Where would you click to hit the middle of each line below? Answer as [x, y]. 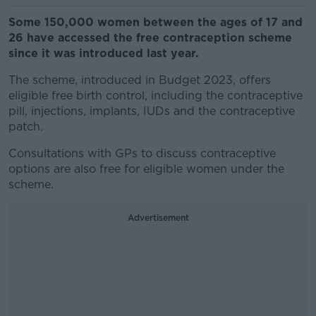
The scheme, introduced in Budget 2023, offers [140, 80]
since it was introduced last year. [105, 53]
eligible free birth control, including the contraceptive [156, 96]
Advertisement [158, 218]
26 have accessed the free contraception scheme [150, 38]
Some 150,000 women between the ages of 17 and [156, 22]
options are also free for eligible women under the [146, 169]
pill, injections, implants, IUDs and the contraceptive [152, 111]
